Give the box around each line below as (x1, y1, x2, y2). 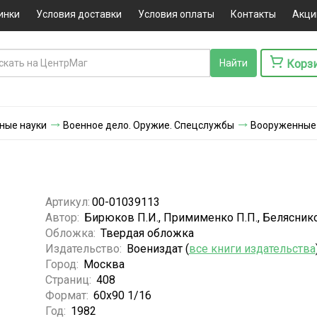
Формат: (45, 288, 91, 302)
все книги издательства (188, 241, 316, 255)
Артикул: (45, 195, 90, 209)
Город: (45, 257, 81, 271)
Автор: (45, 210, 82, 224)
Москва (83, 257, 125, 271)
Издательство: (45, 241, 125, 255)
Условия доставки (35, 8, 122, 20)
